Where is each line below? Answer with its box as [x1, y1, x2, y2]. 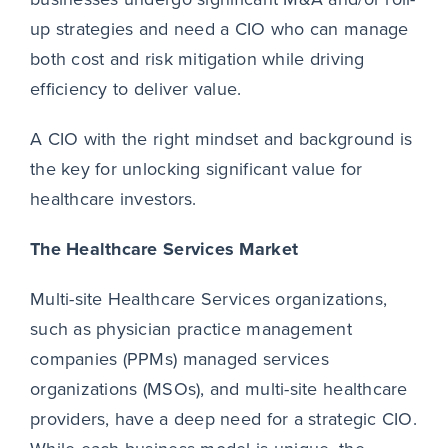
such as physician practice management [29, 316, 352, 343]
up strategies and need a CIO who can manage [29, 16, 409, 43]
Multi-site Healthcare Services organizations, [29, 286, 388, 313]
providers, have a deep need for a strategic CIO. [29, 406, 417, 433]
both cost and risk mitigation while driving [29, 46, 365, 73]
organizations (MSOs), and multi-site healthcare [29, 376, 408, 403]
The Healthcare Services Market [29, 236, 299, 263]
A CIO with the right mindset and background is [29, 126, 413, 153]
